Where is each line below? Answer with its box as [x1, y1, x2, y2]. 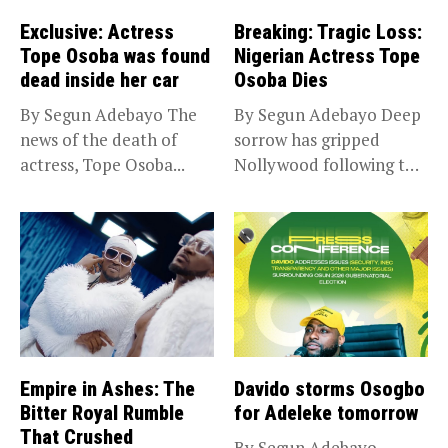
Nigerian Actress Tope [234, 43, 420, 68]
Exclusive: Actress [20, 19, 174, 44]
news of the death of [20, 127, 177, 151]
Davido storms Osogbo [234, 377, 425, 402]
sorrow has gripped [234, 127, 380, 151]
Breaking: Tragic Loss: [234, 19, 422, 44]
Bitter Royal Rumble [20, 401, 184, 426]
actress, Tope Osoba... [20, 152, 185, 176]
